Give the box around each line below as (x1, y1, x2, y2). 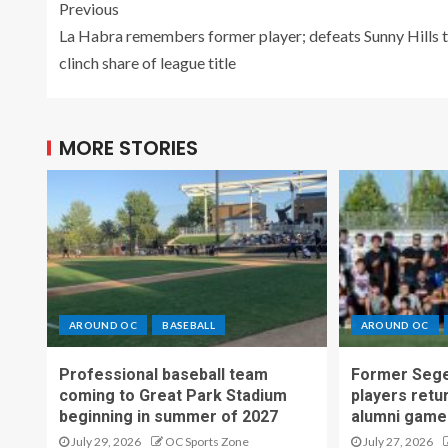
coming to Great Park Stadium (59, 385, 287, 405)
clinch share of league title (59, 52, 236, 72)
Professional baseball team (59, 364, 268, 384)
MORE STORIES (59, 133, 198, 162)
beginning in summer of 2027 (59, 406, 278, 426)
